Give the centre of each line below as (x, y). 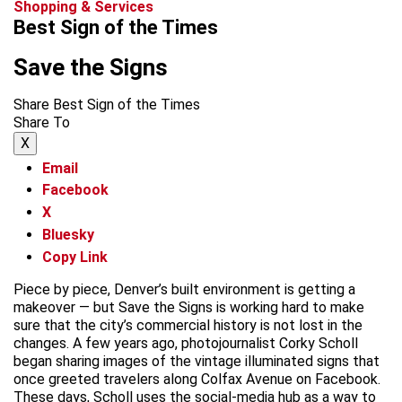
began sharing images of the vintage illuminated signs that (197, 361)
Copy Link (75, 257)
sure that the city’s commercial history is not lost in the (188, 325)
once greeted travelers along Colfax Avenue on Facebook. (197, 379)
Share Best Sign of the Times (107, 104)
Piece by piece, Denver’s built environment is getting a (184, 289)
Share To (42, 122)
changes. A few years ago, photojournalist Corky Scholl (186, 343)
